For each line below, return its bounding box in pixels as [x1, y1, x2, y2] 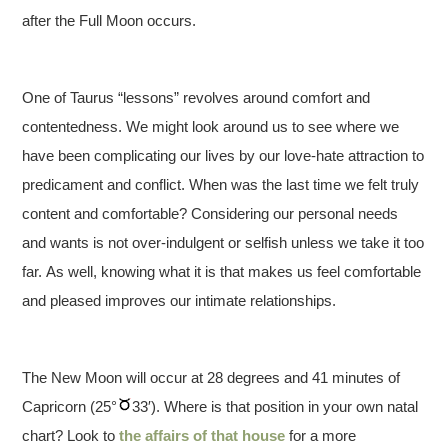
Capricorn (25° [22, 397, 118, 415]
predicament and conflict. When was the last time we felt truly [22, 175, 420, 193]
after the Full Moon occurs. [22, 11, 197, 29]
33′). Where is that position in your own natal [132, 397, 419, 415]
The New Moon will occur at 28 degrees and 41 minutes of [22, 368, 401, 386]
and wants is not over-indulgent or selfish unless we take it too [22, 233, 425, 251]
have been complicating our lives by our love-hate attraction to [22, 146, 425, 164]
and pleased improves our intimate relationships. [22, 291, 337, 309]
